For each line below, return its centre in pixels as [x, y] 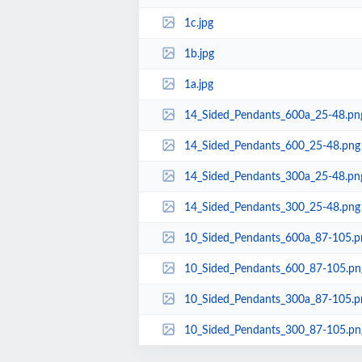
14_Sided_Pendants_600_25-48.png [272, 146]
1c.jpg [198, 23]
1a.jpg [198, 84]
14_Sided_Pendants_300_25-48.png [272, 207]
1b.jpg [199, 54]
